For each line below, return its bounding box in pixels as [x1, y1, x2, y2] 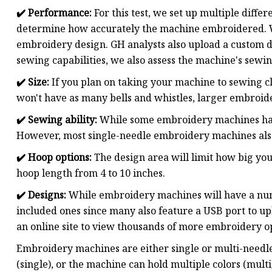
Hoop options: [28, 151, 94, 165]
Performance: [28, 6, 94, 20]
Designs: [28, 188, 66, 202]
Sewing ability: [28, 113, 100, 127]
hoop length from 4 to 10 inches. [16, 166, 165, 180]
